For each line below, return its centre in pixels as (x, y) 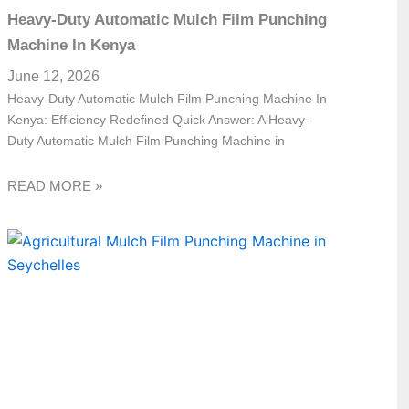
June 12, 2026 (54, 76)
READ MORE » (55, 186)
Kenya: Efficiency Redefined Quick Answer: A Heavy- (159, 119)
